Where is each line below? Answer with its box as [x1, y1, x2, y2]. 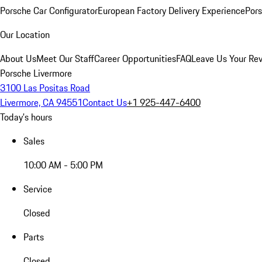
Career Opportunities [94, 51, 176, 65]
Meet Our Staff [36, 51, 94, 65]
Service [23, 182, 52, 196]
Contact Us [82, 95, 127, 109]
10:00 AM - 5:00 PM [23, 158, 103, 172]
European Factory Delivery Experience [98, 4, 245, 18]
